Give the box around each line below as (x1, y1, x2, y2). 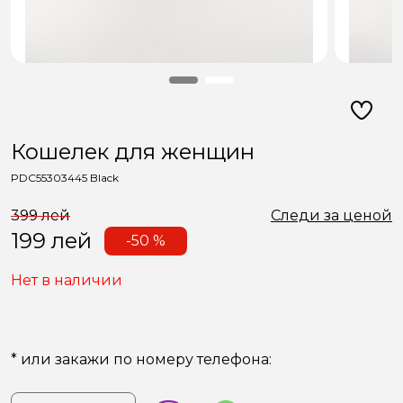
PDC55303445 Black (11, 171, 119, 184)
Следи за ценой (271, 207, 392, 224)
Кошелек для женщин (11, 139, 255, 165)
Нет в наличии (11, 272, 122, 289)
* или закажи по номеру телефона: (11, 351, 272, 368)
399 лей (11, 207, 70, 224)
